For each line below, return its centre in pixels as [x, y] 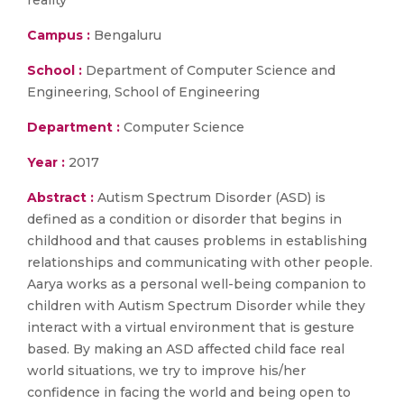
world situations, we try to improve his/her [166, 371]
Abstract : [62, 197]
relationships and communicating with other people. [200, 262]
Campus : [59, 35]
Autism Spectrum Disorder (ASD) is [211, 197]
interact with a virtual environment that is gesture [191, 327]
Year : [46, 162]
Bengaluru [126, 35]
